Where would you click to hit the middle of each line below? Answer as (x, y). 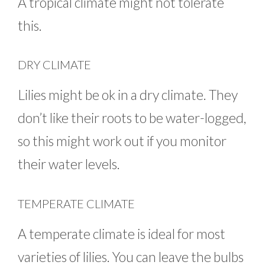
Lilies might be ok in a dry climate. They (128, 95)
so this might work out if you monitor (122, 141)
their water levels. (70, 164)
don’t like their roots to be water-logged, (132, 118)
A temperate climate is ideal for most (122, 233)
